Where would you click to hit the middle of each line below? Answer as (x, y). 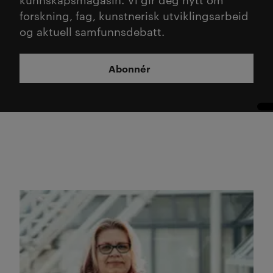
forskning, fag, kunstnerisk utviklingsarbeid (134, 15)
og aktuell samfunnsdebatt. (92, 30)
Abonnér (129, 68)
